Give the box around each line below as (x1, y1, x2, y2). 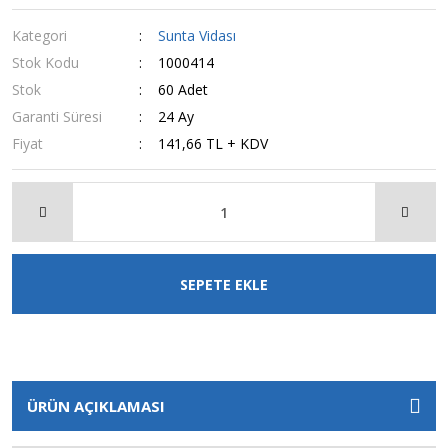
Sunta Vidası (158, 26, 237, 45)
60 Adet (158, 80, 209, 99)
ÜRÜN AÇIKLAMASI (27, 396, 165, 416)
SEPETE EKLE (180, 274, 268, 294)
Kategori (12, 26, 67, 45)
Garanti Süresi (12, 107, 102, 126)
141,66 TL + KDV (158, 134, 269, 153)
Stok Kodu (12, 53, 79, 72)
